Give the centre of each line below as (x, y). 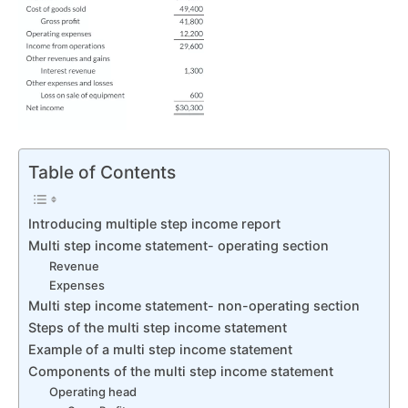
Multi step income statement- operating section (178, 245)
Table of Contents (102, 173)
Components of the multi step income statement (181, 371)
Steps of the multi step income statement (158, 327)
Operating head (92, 391)
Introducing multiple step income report (154, 223)
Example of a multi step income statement (160, 349)
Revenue (74, 265)
